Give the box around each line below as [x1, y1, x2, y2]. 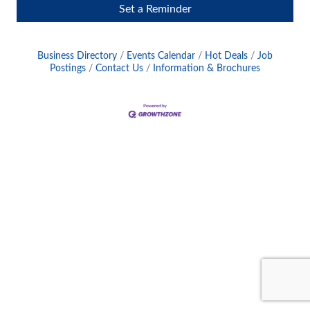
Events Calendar [127, 51, 195, 61]
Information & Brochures [153, 63, 260, 73]
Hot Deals [205, 51, 248, 61]
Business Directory [37, 51, 117, 61]
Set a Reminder [118, 3, 192, 15]
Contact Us [95, 63, 143, 73]
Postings [50, 63, 86, 73]
